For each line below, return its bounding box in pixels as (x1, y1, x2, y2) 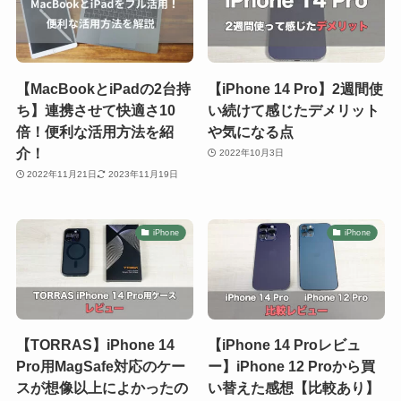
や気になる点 (208, 123, 294, 140)
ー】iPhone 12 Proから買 (208, 357, 376, 374)
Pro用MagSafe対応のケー (15, 357, 185, 374)
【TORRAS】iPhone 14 (15, 336, 175, 353)
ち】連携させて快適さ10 (15, 101, 175, 118)
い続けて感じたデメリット (208, 101, 380, 118)
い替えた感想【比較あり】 (208, 379, 380, 396)
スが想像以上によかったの (15, 379, 188, 396)
